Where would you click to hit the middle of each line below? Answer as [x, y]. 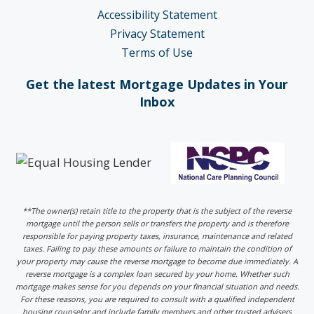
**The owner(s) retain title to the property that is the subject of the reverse [157, 210]
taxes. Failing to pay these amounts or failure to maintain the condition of [157, 248]
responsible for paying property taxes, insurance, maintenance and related [157, 235]
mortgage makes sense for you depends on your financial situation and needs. [157, 286]
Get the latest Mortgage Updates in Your [157, 84]
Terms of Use [157, 52]
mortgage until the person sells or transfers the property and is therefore [157, 223]
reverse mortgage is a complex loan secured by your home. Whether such [157, 273]
